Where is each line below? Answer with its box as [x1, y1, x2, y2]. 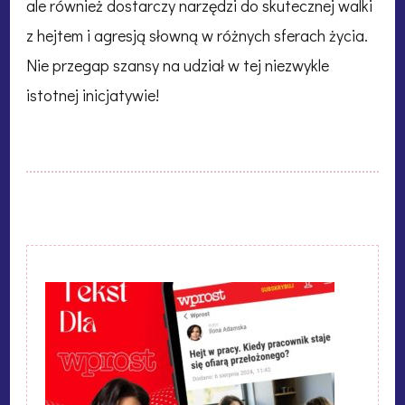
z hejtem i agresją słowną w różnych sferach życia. [26, 24, 368, 46]
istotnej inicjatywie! [26, 83, 159, 106]
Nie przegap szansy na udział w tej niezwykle [26, 53, 329, 76]
